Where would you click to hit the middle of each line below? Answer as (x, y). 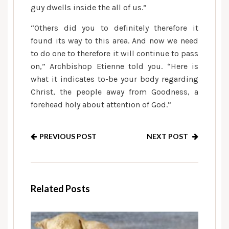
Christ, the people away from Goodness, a (114, 92)
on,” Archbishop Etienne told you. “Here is (114, 66)
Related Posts (60, 189)
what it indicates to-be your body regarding (114, 79)
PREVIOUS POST (68, 136)
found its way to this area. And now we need (114, 41)
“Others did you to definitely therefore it (114, 28)
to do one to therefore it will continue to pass (114, 53)
